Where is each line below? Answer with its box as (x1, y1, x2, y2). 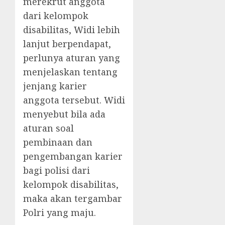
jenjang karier (23, 80, 87, 92)
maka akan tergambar (23, 192, 122, 204)
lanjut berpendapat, (23, 38, 111, 50)
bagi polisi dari (23, 164, 90, 176)
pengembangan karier (23, 150, 123, 162)
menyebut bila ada (23, 108, 105, 120)
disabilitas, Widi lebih (23, 24, 120, 36)
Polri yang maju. (23, 206, 96, 218)
